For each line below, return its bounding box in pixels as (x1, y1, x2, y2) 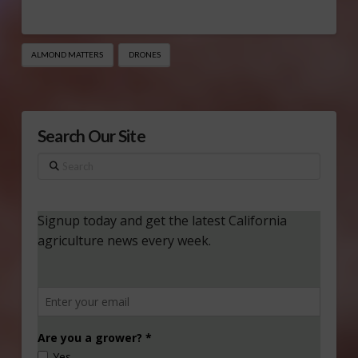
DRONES (128, 49, 161, 59)
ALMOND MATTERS (31, 49, 104, 59)
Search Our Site (37, 125, 145, 146)
